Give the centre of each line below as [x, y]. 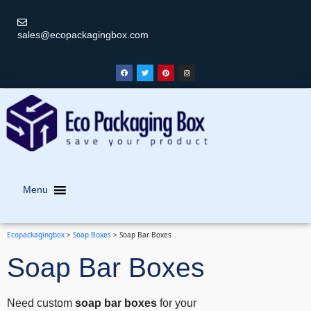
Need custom [41, 303]
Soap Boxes [92, 234]
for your [177, 303]
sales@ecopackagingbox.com [83, 35]
